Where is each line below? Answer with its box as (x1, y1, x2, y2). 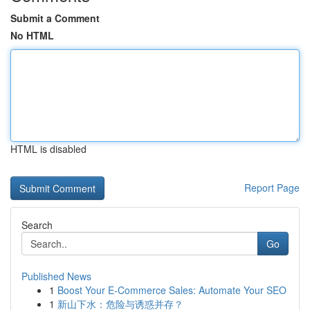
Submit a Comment (10, 11, 100, 25)
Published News (21, 269, 91, 283)
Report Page (244, 181, 300, 194)
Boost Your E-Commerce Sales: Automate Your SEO (57, 283, 286, 297)
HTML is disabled (10, 142, 86, 156)
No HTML (10, 28, 54, 42)
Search (21, 218, 53, 232)
